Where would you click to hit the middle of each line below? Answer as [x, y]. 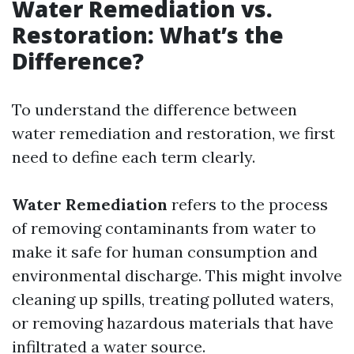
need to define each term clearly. [134, 157]
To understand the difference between [154, 109]
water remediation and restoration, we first [173, 133]
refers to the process [248, 204]
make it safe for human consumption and [165, 252]
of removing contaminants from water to [164, 228]
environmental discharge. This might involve [177, 275]
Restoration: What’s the [148, 35]
